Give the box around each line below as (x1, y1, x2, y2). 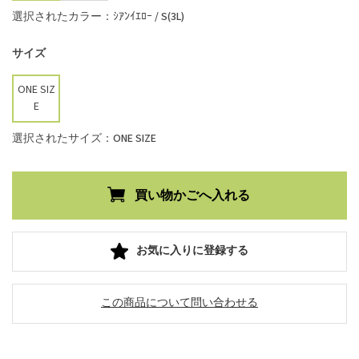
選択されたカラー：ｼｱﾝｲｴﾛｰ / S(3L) (12, 8, 184, 25)
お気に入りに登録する (136, 243, 248, 260)
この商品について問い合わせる (101, 295, 258, 312)
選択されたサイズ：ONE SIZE (12, 130, 156, 147)
